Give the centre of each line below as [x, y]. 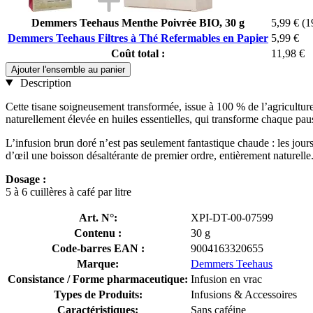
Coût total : [138, 53]
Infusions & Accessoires [244, 294]
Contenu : [98, 233]
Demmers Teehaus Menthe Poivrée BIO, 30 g [138, 22]
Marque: [98, 263]
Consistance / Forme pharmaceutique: [98, 279]
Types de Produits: [98, 294]
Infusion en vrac [226, 279]
